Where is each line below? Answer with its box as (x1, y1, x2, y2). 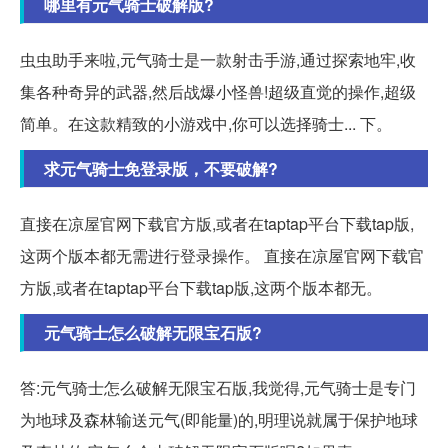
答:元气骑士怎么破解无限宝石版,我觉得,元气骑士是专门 (20, 376, 416, 400)
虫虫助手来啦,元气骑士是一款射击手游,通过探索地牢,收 (20, 48, 416, 72)
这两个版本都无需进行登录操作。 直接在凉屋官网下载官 (20, 244, 424, 268)
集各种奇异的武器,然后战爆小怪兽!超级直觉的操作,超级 (20, 80, 416, 104)
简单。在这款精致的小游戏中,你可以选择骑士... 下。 (20, 112, 392, 136)
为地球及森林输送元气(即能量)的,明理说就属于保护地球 (20, 408, 418, 432)
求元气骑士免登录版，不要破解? (44, 157, 278, 181)
